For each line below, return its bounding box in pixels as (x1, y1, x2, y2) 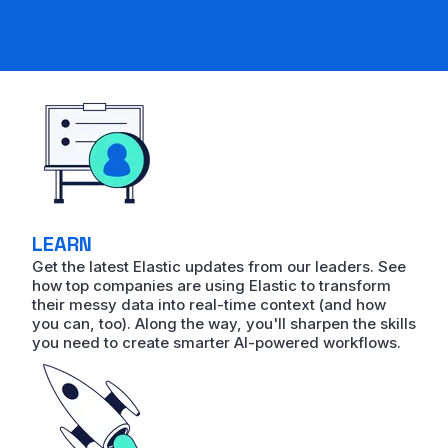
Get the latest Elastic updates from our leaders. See (32, 257, 406, 277)
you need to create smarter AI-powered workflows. (32, 333, 401, 353)
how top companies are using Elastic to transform (32, 276, 391, 296)
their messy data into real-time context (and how (32, 295, 386, 315)
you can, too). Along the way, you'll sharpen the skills (32, 314, 416, 334)
